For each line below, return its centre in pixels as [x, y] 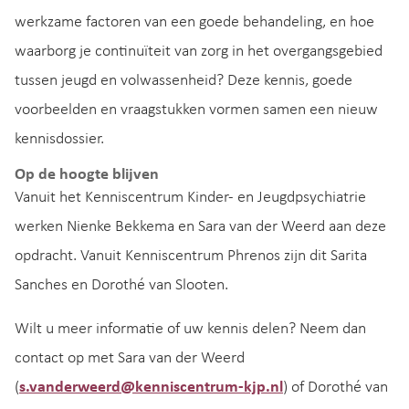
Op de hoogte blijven [87, 174]
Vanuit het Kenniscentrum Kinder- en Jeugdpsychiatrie [190, 197]
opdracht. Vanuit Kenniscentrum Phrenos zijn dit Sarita [191, 256]
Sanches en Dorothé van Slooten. [121, 285]
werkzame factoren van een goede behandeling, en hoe [194, 22]
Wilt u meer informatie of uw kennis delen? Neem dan [190, 329]
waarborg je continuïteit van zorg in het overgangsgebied [199, 51]
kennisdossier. [59, 139]
